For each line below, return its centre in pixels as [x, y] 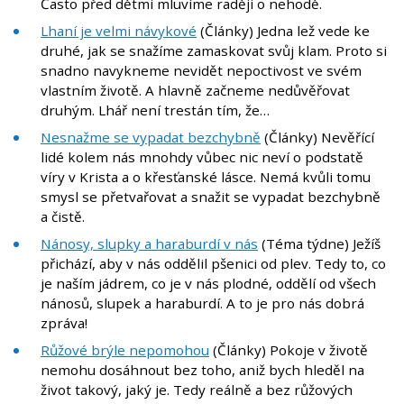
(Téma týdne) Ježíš [319, 244]
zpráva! [64, 323]
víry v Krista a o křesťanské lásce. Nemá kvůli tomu [206, 177]
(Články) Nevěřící [317, 138]
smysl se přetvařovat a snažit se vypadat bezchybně [211, 197]
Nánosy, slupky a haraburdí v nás [149, 244]
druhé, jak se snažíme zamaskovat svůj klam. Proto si [214, 51]
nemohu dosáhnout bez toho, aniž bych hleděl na [202, 370]
